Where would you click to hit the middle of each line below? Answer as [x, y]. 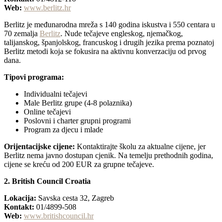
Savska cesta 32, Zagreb [75, 198]
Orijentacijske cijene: [39, 147]
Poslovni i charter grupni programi [77, 121]
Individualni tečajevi [55, 94]
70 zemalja [22, 34]
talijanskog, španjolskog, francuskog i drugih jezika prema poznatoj [109, 43]
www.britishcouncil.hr [59, 216]
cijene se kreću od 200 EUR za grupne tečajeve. [79, 165]
